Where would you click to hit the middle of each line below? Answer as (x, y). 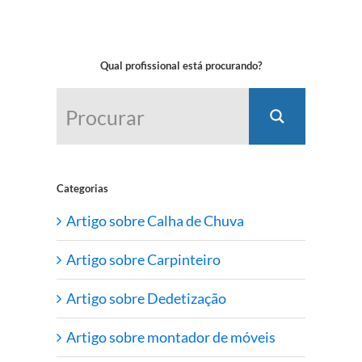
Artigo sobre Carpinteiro (143, 260)
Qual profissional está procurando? (181, 66)
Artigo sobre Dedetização (146, 299)
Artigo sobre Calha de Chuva (155, 221)
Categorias (82, 188)
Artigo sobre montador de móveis (171, 337)
